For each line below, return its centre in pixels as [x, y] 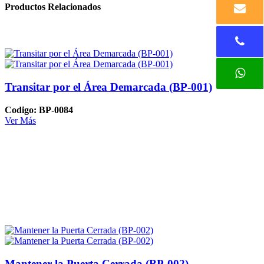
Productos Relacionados [53, 7]
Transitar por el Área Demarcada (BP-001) [108, 87]
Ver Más [20, 120]
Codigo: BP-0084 [39, 110]
